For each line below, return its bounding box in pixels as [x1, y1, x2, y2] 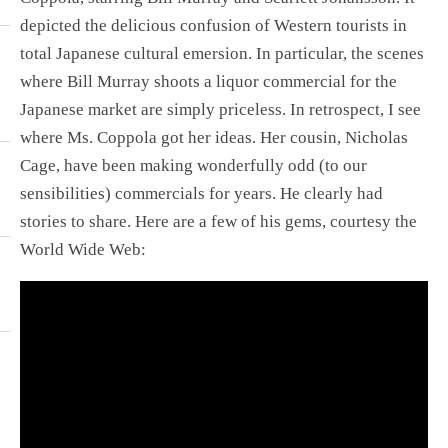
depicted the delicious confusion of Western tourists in [20, 16, 407, 36]
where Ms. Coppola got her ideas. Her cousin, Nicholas [20, 128, 408, 148]
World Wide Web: [20, 240, 146, 260]
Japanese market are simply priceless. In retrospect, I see [20, 100, 421, 120]
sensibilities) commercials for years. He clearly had [20, 184, 383, 204]
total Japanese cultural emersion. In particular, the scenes [20, 44, 424, 64]
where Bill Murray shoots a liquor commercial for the [20, 72, 397, 92]
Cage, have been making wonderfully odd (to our [20, 156, 367, 176]
